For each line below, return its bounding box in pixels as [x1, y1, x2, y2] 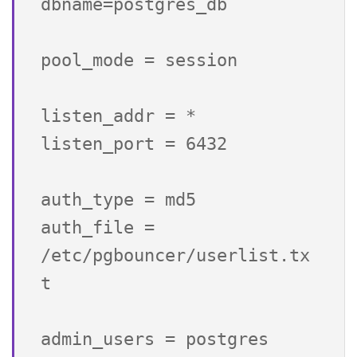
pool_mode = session [41, 50, 237, 71]
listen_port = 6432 [41, 134, 227, 155]
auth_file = [41, 218, 155, 238]
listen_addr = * [41, 106, 196, 127]
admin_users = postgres [41, 329, 269, 350]
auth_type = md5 [41, 190, 196, 210]
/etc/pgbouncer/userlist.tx [41, 245, 310, 266]
